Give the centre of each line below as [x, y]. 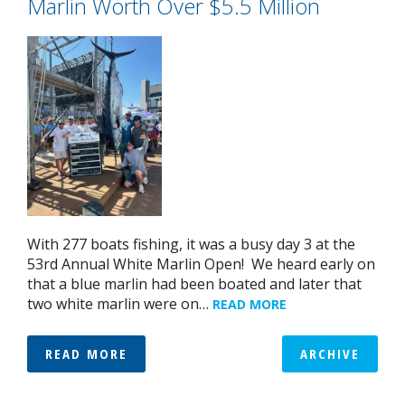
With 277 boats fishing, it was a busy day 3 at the [191, 245]
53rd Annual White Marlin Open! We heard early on [201, 264]
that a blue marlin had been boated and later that [194, 284]
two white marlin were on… [120, 304]
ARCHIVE [330, 354]
